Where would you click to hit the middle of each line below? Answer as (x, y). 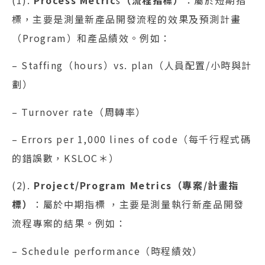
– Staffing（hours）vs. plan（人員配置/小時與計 (132, 65)
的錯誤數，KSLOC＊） (66, 158)
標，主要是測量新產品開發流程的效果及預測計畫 (127, 19)
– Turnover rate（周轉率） (79, 112)
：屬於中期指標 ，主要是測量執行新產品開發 (138, 204)
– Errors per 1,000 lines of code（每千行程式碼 (132, 139)
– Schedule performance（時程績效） (107, 251)
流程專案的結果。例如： (69, 223)
